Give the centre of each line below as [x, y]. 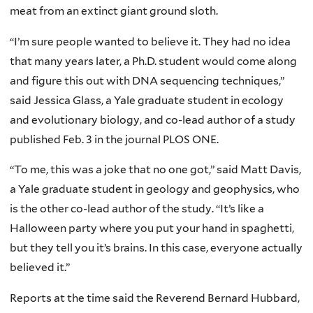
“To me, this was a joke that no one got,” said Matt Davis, [155, 170]
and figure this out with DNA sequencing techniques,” [147, 80]
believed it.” [40, 268]
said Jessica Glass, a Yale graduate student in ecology [147, 100]
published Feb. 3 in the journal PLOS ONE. [114, 139]
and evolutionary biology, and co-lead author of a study [153, 119]
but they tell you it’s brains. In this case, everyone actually [156, 248]
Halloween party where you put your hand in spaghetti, [152, 228]
